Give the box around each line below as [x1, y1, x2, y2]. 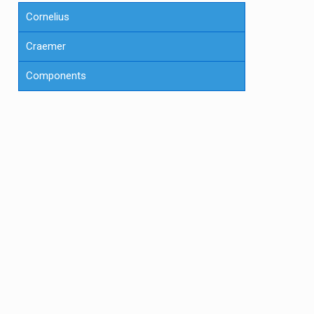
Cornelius [25, 11, 69, 23]
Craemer [25, 40, 66, 53]
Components [25, 69, 86, 82]
